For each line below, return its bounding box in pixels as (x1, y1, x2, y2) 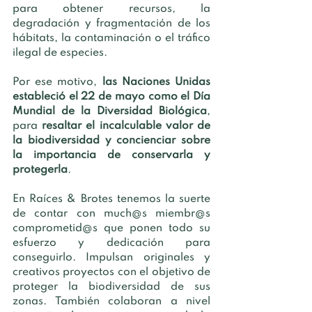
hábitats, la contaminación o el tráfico (13, 32, 210, 44)
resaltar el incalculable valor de (42, 120, 211, 132)
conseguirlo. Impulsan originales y (13, 251, 210, 263)
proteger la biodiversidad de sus (13, 281, 210, 292)
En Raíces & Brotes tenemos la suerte (13, 193, 210, 205)
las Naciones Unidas (102, 76, 211, 88)
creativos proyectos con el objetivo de (13, 266, 210, 278)
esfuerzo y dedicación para (13, 237, 210, 249)
